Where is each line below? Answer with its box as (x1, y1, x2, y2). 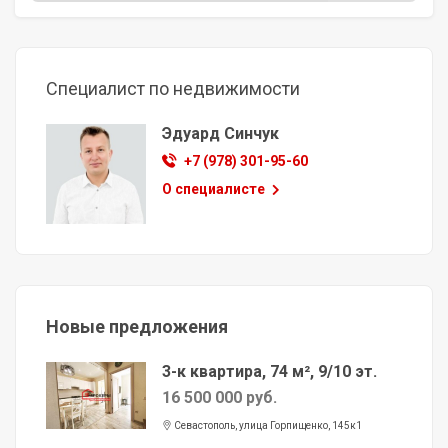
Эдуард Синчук (162, 124, 279, 144)
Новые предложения (46, 316, 228, 338)
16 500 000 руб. (162, 388, 277, 408)
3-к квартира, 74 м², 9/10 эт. (162, 362, 377, 382)
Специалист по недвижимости (46, 78, 300, 100)
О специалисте (162, 181, 268, 198)
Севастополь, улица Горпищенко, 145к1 (172, 420, 362, 432)
